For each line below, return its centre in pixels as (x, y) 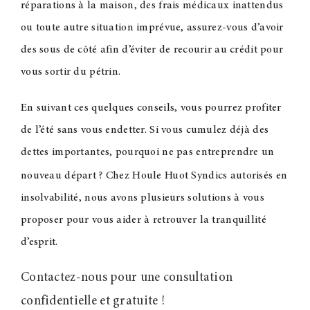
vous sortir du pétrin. (71, 72)
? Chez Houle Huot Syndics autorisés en (193, 175)
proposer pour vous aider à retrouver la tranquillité (143, 220)
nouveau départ (58, 175)
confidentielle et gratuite (89, 301)
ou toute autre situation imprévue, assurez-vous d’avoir (152, 27)
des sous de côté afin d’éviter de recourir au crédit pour (152, 49)
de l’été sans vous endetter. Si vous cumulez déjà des (145, 130)
